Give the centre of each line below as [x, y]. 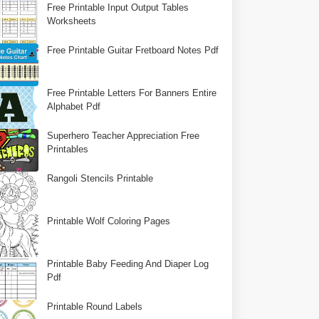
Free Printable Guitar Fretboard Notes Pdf [133, 50]
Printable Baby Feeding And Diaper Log [128, 264]
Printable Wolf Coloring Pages [109, 221]
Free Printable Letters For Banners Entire [132, 93]
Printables [68, 149]
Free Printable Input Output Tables [118, 7]
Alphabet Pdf [74, 106]
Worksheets [72, 21]
